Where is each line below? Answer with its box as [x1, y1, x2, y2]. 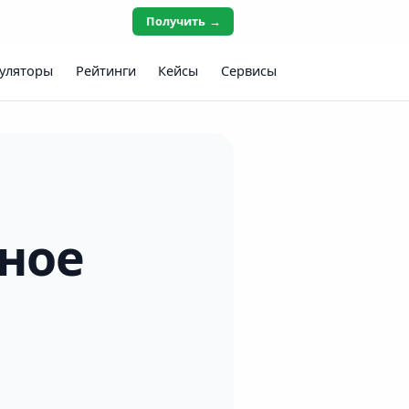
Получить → [145, 14, 221, 29]
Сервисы [220, 63, 277, 79]
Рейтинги [75, 63, 136, 79]
